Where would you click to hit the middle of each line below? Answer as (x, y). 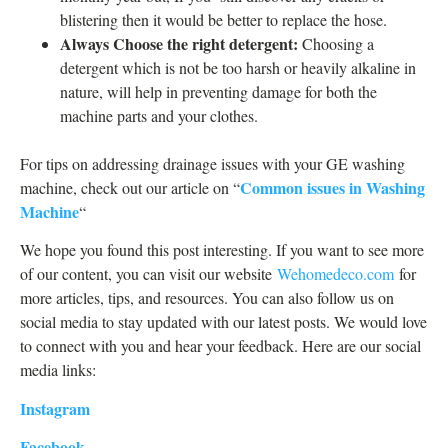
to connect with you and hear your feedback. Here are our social (220, 346)
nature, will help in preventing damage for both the (218, 91)
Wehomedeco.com (335, 274)
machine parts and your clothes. (159, 115)
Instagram (55, 408)
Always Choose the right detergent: (181, 43)
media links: (58, 370)
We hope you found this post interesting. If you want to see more (222, 250)
